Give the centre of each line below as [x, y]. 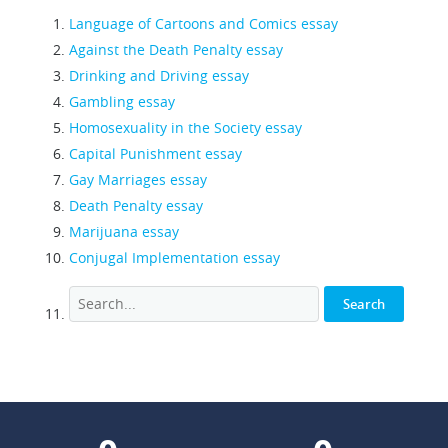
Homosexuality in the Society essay [185, 127]
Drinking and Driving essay [159, 75]
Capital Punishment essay [155, 153]
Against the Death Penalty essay [176, 49]
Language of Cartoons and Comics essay [203, 23]
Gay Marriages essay [138, 179]
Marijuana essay [124, 231]
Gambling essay [122, 101]
